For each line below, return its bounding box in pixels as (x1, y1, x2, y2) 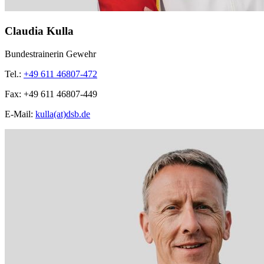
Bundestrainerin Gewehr (5, 48, 96, 59)
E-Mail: (5, 108, 35, 119)
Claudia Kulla (5, 25, 74, 38)
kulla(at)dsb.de (35, 108, 90, 119)
